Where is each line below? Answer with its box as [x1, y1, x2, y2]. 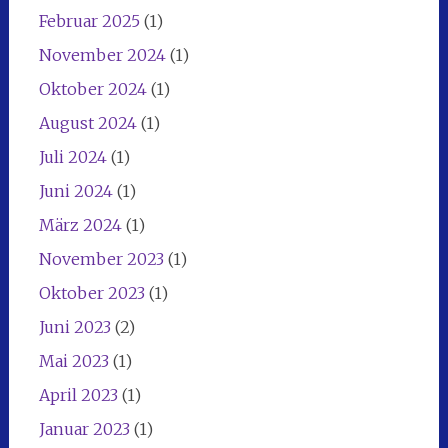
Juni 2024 [38, 180, 113, 201]
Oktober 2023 [38, 282, 145, 303]
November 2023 [38, 248, 164, 269]
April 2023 [38, 384, 118, 405]
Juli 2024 [38, 146, 107, 167]
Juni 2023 [38, 316, 111, 337]
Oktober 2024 [38, 78, 147, 99]
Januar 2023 [38, 418, 130, 439]
